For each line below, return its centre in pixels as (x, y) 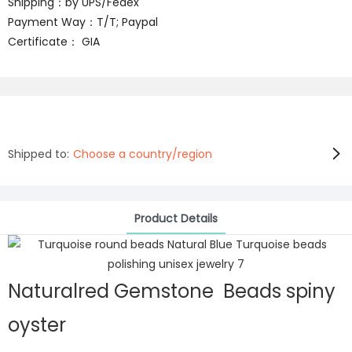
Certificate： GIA (60, 42)
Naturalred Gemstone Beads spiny (172, 291)
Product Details (176, 218)
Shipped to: (38, 154)
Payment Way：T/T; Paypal (83, 22)
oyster (37, 325)
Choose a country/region (143, 154)
